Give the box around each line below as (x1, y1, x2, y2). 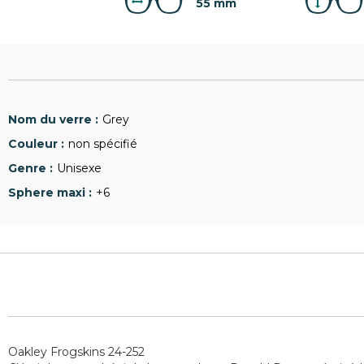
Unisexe (57, 161, 102, 175)
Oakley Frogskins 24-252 (8, 344, 145, 359)
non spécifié (68, 136, 137, 151)
